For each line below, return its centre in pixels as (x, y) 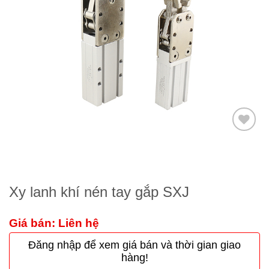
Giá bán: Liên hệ (54, 223)
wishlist (240, 175)
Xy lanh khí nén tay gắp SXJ (99, 192)
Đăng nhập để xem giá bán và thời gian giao (134, 245)
